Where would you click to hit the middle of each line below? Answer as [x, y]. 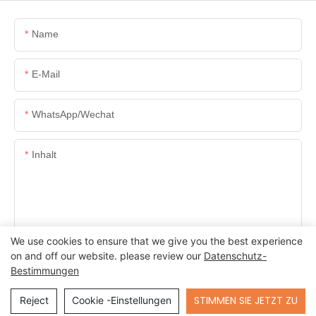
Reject [34, 300]
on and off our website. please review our [107, 256]
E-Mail [46, 74]
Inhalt [44, 155]
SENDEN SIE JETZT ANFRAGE [98, 254]
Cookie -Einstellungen [122, 300]
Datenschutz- [235, 256]
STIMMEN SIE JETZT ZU [246, 300]
